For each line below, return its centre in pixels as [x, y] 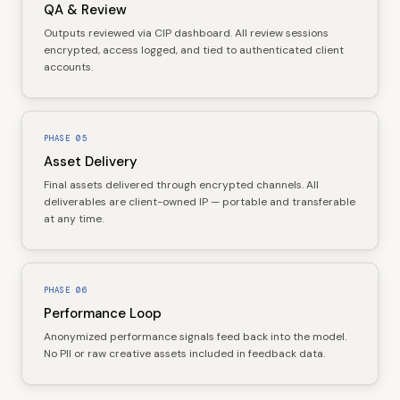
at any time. [74, 218]
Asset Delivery [91, 161]
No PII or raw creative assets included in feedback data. [184, 353]
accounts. [68, 67]
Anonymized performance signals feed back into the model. [195, 336]
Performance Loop [103, 313]
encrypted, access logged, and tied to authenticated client [194, 50]
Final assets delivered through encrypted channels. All [181, 184]
